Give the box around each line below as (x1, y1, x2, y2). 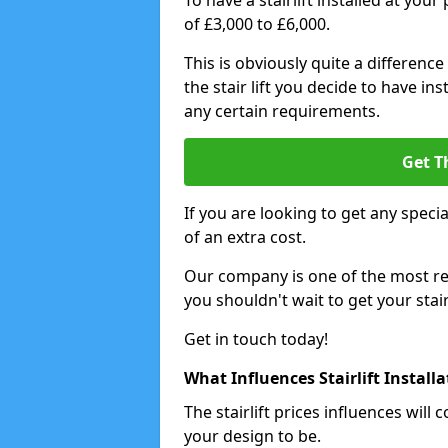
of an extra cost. (184, 226, 306, 248)
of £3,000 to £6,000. (184, 13, 330, 35)
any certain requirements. (184, 100, 380, 122)
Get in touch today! (184, 328, 328, 350)
